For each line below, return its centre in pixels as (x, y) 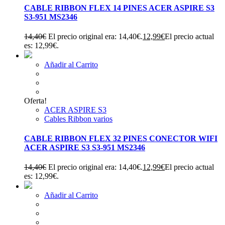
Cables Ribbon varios (78, 119)
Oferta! (35, 100)
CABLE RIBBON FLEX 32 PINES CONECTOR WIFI (121, 139)
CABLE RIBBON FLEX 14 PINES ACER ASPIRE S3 (119, 8)
